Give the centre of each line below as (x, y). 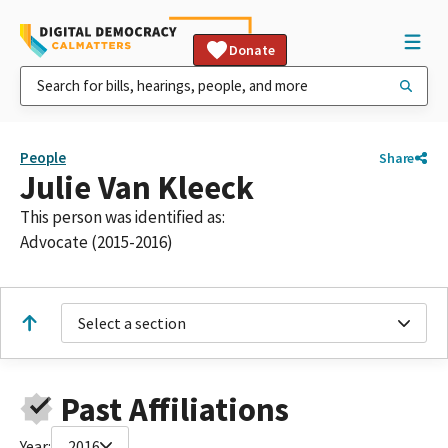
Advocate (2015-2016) (96, 242)
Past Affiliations (174, 409)
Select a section (132, 323)
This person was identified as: (122, 217)
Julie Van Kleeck (137, 187)
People (43, 157)
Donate (252, 50)
